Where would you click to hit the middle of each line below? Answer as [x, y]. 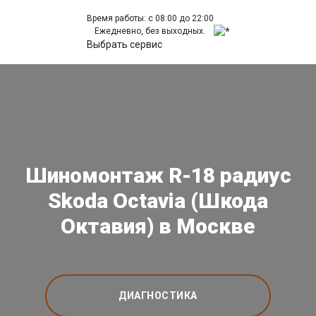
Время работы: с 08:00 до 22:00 [150, 18]
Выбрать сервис [124, 44]
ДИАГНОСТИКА [158, 296]
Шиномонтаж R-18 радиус [158, 175]
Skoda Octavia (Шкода [158, 201]
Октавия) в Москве [158, 226]
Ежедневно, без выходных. [150, 31]
